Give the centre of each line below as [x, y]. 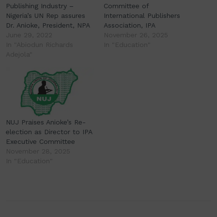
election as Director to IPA [49, 132]
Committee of [126, 6]
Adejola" [19, 54]
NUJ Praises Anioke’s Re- [46, 122]
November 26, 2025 [136, 35]
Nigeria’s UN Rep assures [46, 16]
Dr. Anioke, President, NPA [48, 25]
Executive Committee [40, 142]
